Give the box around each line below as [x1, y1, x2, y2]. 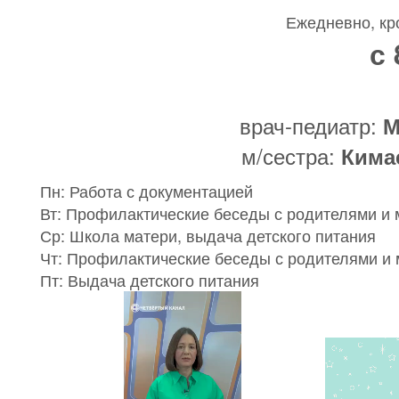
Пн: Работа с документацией [40, 179, 253, 202]
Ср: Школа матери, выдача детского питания [40, 224, 376, 247]
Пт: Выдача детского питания [40, 268, 259, 291]
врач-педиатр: [240, 110, 384, 141]
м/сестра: [240, 140, 341, 171]
